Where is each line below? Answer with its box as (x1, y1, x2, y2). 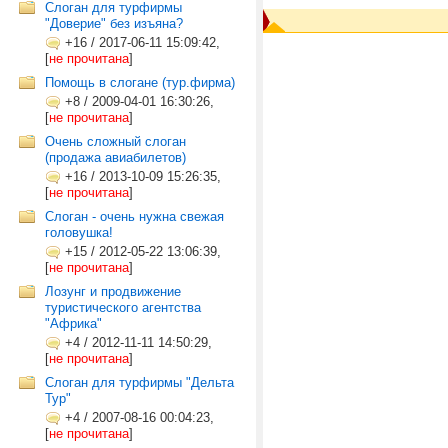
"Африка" (45, 316, 102, 331)
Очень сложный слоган (45, 134, 186, 149)
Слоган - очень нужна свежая (45, 209, 224, 224)
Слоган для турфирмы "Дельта (45, 375, 234, 390)
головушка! (45, 225, 113, 240)
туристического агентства (45, 300, 201, 315)
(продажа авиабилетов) (45, 150, 186, 165)
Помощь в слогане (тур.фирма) (45, 75, 235, 90)
